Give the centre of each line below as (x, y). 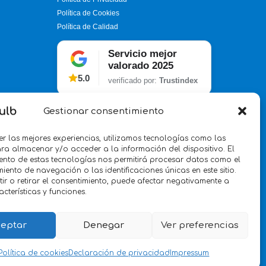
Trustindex (178, 81)
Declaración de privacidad (119, 253)
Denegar (104, 225)
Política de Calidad (88, 27)
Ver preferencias (200, 225)
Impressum (190, 253)
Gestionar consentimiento (104, 111)
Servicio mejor (142, 54)
